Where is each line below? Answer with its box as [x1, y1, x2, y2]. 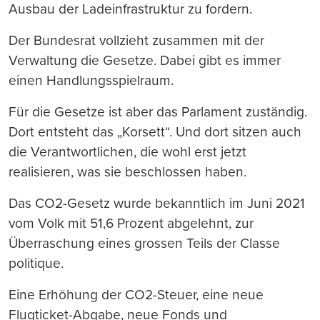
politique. [9, 255, 64, 272]
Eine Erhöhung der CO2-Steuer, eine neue [9, 286, 264, 304]
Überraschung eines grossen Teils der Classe [9, 235, 280, 252]
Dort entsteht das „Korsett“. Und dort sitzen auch [9, 124, 301, 141]
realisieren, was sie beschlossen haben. [9, 164, 246, 181]
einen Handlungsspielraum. [9, 72, 174, 89]
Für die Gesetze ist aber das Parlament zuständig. [9, 104, 307, 121]
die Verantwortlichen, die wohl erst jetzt [9, 144, 246, 161]
